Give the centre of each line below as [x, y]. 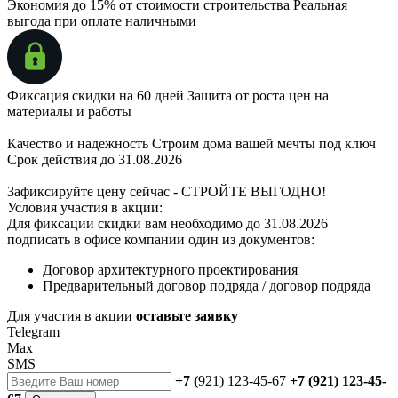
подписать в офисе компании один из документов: [161, 239]
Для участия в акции [72, 315]
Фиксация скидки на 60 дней [96, 95]
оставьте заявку [187, 315]
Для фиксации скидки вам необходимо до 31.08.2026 [167, 223]
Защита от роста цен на [256, 95]
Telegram [33, 331]
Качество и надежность [78, 143]
